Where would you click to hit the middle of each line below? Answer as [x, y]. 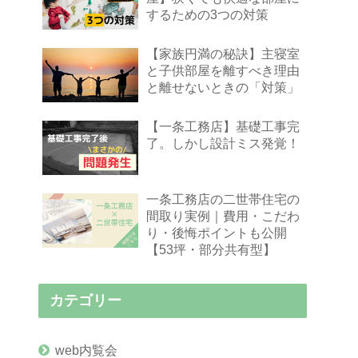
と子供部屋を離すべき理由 [223, 71]
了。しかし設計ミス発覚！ [223, 143]
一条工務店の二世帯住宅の [223, 199]
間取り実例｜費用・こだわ [223, 216]
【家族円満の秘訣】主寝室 [223, 54]
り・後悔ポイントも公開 [217, 233]
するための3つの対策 [207, 15]
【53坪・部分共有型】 [211, 250]
